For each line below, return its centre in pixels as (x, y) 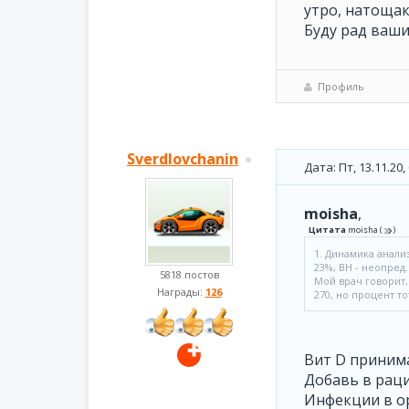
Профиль (341, 86)
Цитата (327, 230)
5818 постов (189, 274)
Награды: (181, 292)
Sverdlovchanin (183, 159)
